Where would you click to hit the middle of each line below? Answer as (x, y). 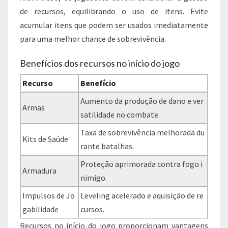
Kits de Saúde (46, 139)
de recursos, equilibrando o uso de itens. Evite (114, 11)
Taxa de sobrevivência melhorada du (143, 133)
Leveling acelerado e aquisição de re (142, 196)
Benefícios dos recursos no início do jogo (100, 63)
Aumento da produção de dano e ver (142, 101)
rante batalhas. (107, 146)
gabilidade (41, 209)
